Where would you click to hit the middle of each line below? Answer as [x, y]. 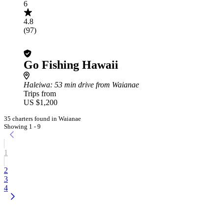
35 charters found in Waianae [42, 119]
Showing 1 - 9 [22, 126]
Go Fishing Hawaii [71, 65]
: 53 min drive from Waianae [95, 85]
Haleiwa [37, 85]
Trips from [40, 94]
